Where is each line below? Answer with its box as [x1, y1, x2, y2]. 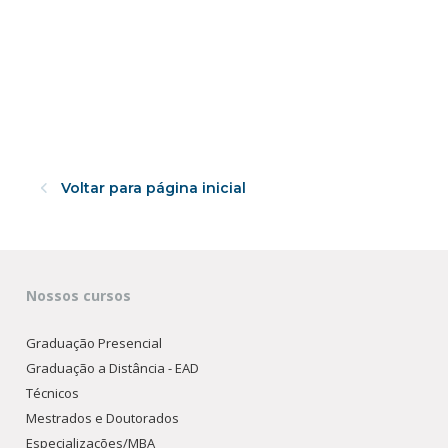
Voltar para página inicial [57, 179, 246, 197]
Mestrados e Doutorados [26, 409, 180, 427]
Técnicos [26, 384, 80, 402]
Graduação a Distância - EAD [26, 359, 200, 377]
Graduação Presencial [26, 334, 163, 352]
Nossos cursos [26, 286, 132, 305]
